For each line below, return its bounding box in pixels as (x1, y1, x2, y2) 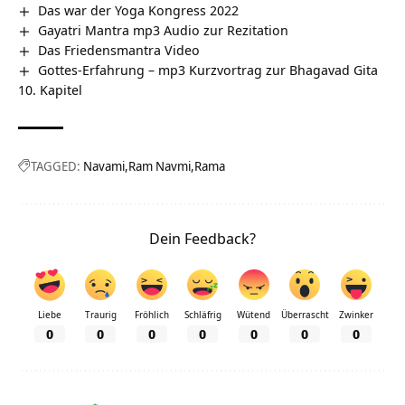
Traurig (84, 307, 117, 321)
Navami (83, 156, 125, 174)
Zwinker (338, 307, 373, 321)
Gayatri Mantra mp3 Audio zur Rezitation (38, 20, 289, 39)
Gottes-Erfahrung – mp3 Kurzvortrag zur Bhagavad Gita (38, 60, 379, 79)
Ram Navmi (128, 156, 191, 174)
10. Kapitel (18, 80, 82, 99)
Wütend (237, 307, 270, 321)
